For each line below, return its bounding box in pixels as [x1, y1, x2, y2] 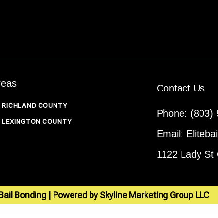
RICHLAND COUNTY [2, 101, 67, 109]
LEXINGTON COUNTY [2, 117, 72, 125]
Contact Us [156, 83, 205, 93]
